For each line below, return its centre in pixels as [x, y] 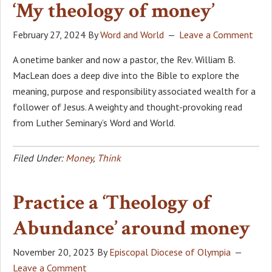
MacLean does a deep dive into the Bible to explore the [126, 75]
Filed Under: [39, 158]
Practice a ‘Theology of [112, 202]
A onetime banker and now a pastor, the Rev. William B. [124, 59]
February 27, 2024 [49, 34]
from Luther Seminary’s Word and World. [94, 122]
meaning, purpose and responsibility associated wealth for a [134, 91]
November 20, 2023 [54, 252]
